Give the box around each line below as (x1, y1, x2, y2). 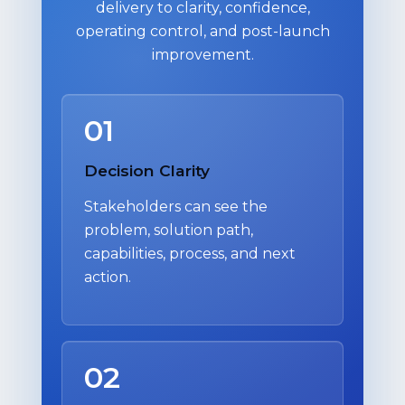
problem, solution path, (84, 221, 253, 239)
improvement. (151, 46, 254, 64)
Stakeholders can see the (84, 197, 268, 215)
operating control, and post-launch (75, 23, 330, 41)
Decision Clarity (84, 161, 210, 181)
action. (84, 268, 131, 286)
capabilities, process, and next (84, 244, 296, 262)
